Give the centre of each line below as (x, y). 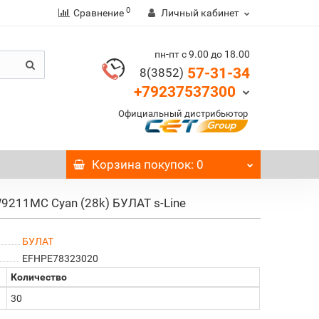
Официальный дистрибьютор (184, 114)
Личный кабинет (200, 13)
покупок (166, 164)
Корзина (117, 164)
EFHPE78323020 (60, 258)
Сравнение (98, 13)
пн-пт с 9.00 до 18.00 (202, 54)
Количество (39, 277)
